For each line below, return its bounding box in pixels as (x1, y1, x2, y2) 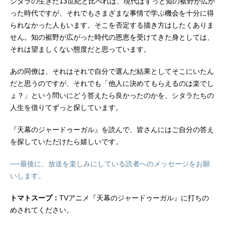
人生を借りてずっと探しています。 (10, 103, 123, 112)
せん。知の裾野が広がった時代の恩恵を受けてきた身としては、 (10, 33, 214, 42)
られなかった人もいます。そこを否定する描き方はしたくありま (10, 21, 214, 30)
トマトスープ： (10, 194, 59, 202)
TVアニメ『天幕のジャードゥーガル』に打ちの (59, 194, 209, 202)
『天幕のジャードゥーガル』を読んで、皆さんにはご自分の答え (10, 126, 214, 134)
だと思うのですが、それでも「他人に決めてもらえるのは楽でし (10, 79, 214, 88)
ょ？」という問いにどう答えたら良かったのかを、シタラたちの (10, 91, 214, 100)
